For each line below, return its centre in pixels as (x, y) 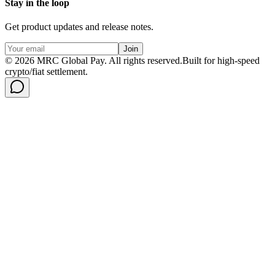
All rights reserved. (145, 61)
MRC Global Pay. (72, 61)
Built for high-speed (221, 61)
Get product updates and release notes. (79, 27)
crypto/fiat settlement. (46, 72)
